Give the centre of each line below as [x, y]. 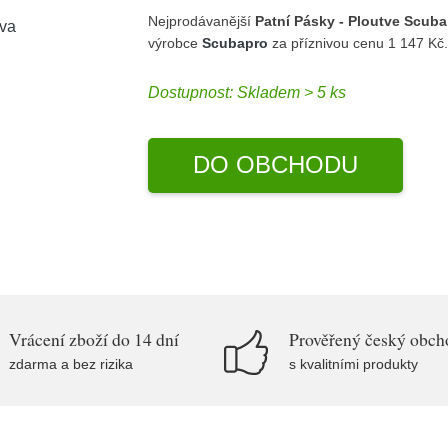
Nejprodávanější [202, 20]
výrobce [175, 42]
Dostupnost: [193, 92]
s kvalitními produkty [353, 364]
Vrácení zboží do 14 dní [94, 339]
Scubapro [235, 42]
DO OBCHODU [275, 164]
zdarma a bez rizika [71, 364]
